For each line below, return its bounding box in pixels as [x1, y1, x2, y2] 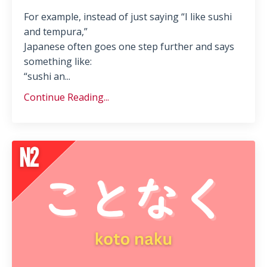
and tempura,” [24, 25, 88, 39]
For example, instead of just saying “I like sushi [24, 10, 232, 24]
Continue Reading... [24, 91, 109, 104]
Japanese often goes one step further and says [24, 40, 234, 54]
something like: [24, 55, 92, 69]
